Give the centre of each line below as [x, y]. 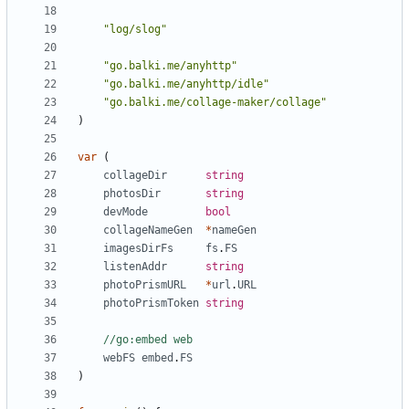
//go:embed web [148, 340]
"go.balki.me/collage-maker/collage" [215, 103]
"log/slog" [135, 30]
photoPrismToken [151, 304]
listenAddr [135, 267]
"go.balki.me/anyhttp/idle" [186, 84]
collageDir [135, 176]
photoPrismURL [145, 285]
